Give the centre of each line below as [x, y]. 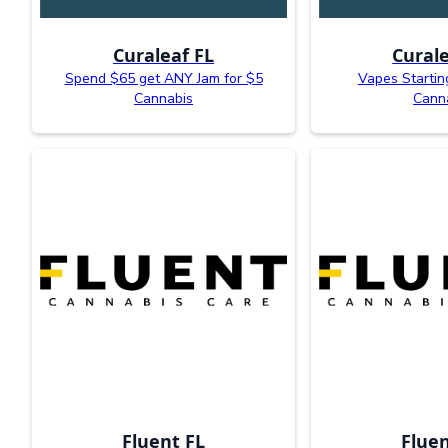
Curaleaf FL [164, 54]
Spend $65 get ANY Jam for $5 [163, 78]
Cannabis [164, 98]
